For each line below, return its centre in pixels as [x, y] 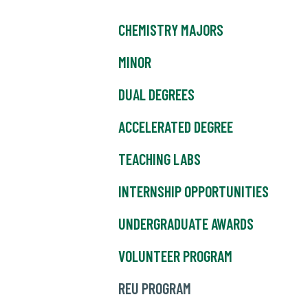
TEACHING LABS [159, 159]
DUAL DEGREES [156, 95]
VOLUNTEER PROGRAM [175, 256]
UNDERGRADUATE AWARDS [186, 224]
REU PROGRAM [155, 288]
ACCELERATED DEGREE [176, 127]
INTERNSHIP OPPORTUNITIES [194, 191]
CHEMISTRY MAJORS [171, 30]
